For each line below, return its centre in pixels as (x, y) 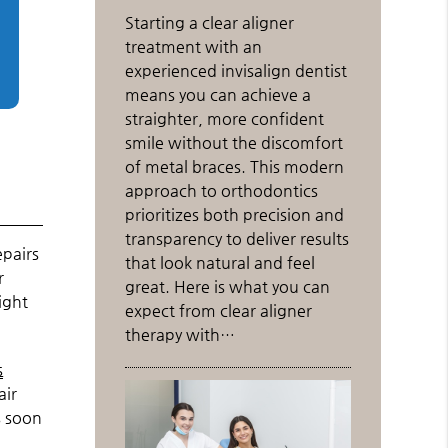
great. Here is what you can (228, 286)
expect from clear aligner (219, 310)
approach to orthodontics (222, 190)
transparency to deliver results (237, 238)
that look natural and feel (220, 262)
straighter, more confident (225, 118)
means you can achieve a (218, 94)
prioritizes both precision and (235, 214)
